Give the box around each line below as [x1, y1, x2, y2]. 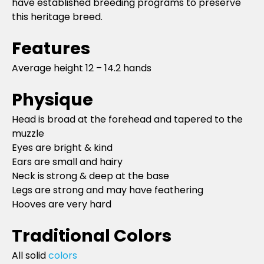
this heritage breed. [12, 9, 103, 24]
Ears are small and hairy [12, 154, 123, 169]
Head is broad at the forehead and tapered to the [12, 112, 243, 126]
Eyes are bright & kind [12, 140, 113, 154]
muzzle [12, 126, 44, 140]
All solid [12, 248, 48, 262]
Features [12, 36, 90, 60]
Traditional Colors [12, 223, 171, 247]
